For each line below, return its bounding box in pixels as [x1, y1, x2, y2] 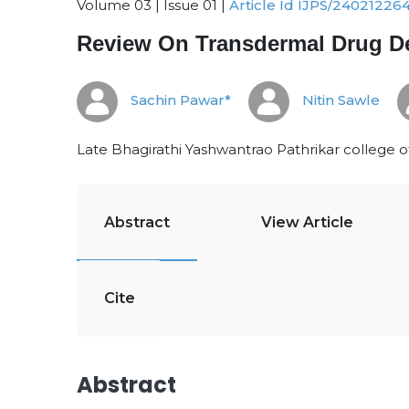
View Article [261, 214, 353, 231]
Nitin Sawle [299, 91, 380, 110]
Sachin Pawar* [127, 91, 231, 110]
